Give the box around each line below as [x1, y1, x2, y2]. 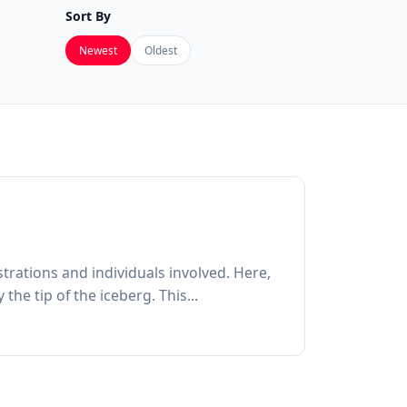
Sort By [65, 6, 111, 25]
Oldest [144, 42, 177, 57]
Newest [78, 42, 117, 57]
